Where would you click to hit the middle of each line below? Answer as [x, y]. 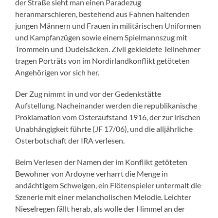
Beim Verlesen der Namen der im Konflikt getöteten [101, 162]
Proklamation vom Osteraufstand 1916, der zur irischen [108, 117]
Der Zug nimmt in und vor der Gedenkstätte [88, 93]
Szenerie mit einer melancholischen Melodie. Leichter [103, 197]
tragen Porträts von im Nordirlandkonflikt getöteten [103, 60]
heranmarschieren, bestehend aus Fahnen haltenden [103, 14]
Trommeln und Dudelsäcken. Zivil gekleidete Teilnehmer [108, 49]
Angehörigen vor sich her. [57, 72]
